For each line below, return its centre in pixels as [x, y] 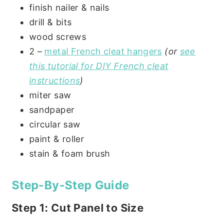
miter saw [50, 95]
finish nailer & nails [69, 7]
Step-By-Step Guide [71, 185]
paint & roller [57, 139]
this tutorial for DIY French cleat [99, 66]
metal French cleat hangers [103, 51]
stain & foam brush [70, 153]
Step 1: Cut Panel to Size [78, 208]
